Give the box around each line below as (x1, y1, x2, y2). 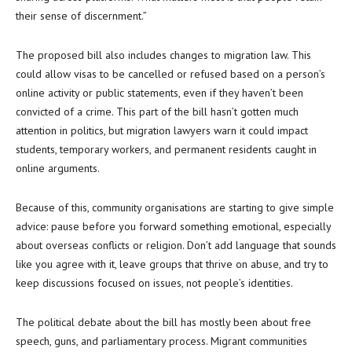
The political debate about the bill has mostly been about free (16, 315, 311, 329)
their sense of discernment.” (16, 9, 147, 23)
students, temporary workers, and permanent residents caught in (16, 142, 317, 156)
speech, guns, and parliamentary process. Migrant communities (16, 334, 307, 348)
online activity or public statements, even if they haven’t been (16, 86, 303, 100)
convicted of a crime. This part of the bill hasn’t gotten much (16, 104, 299, 119)
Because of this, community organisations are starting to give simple (16, 200, 334, 214)
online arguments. (16, 161, 100, 175)
